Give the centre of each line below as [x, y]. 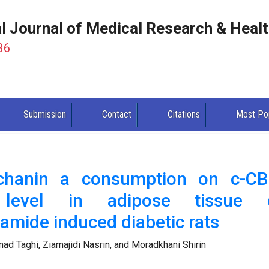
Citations [184, 115]
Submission [45, 115]
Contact [117, 115]
